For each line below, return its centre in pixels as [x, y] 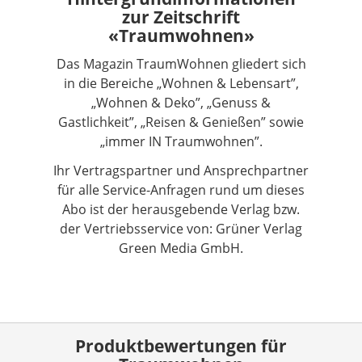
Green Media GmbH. [181, 248]
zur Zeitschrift [181, 16]
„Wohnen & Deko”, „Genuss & [181, 102]
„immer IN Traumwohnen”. [181, 141]
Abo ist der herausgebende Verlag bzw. [181, 209]
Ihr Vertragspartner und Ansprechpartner [181, 170]
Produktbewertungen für [181, 345]
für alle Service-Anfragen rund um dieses [181, 189]
